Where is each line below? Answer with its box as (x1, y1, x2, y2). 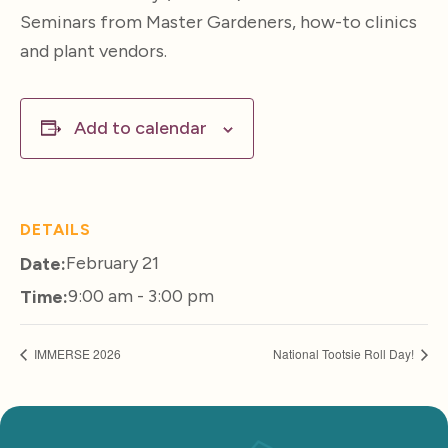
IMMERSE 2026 (31, 345, 121, 363)
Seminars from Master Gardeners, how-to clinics (20, 11, 417, 33)
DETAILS (20, 220, 91, 239)
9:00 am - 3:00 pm (68, 285, 214, 307)
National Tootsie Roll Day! (273, 345, 417, 363)
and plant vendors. (20, 40, 167, 62)
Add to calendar (74, 117, 207, 139)
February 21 (66, 252, 159, 274)
